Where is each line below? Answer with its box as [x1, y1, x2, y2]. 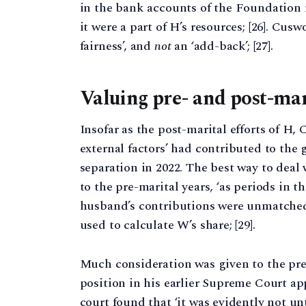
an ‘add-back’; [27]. [171, 37, 273, 56]
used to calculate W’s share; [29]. [79, 215, 255, 234]
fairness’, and [79, 37, 154, 56]
